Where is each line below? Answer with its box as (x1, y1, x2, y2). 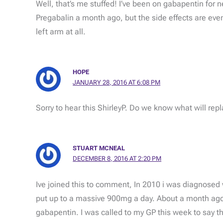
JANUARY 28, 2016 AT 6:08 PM (73, 78, 161, 86)
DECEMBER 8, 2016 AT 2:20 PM (73, 155, 162, 163)
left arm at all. (36, 26, 86, 36)
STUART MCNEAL (73, 144, 125, 152)
